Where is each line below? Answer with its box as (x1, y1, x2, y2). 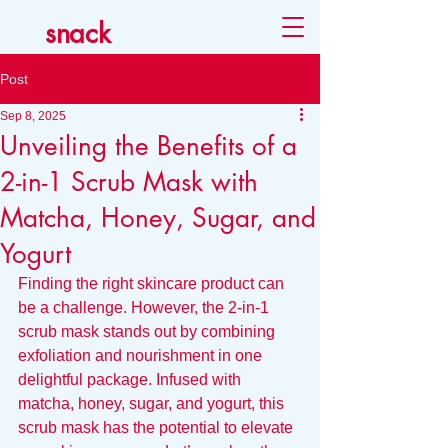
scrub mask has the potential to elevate (18, 419, 297, 436)
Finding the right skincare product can (18, 275, 288, 292)
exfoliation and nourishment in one (18, 347, 266, 364)
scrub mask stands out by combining (18, 323, 279, 340)
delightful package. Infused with (18, 371, 245, 388)
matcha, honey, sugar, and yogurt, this (18, 395, 288, 412)
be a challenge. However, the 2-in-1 (18, 299, 273, 316)
